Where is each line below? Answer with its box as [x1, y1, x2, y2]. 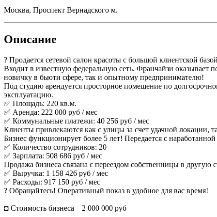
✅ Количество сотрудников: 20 [4, 142, 107, 151]
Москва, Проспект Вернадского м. [4, 5, 118, 14]
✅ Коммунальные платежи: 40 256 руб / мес [4, 116, 149, 125]
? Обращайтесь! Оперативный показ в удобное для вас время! [4, 186, 208, 195]
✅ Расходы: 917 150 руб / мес [4, 177, 100, 186]
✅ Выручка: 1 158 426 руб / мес [4, 169, 108, 177]
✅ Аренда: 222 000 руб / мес [4, 108, 97, 116]
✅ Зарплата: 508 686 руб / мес [4, 151, 102, 160]
